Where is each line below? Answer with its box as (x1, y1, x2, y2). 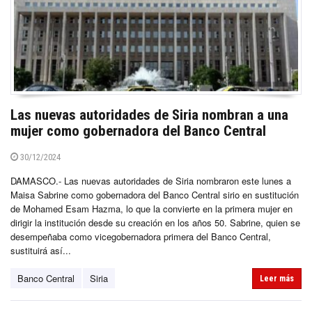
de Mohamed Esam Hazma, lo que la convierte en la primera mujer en (10, 202, 292, 216)
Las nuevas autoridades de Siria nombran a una (10, 107, 288, 124)
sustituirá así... (10, 244, 71, 258)
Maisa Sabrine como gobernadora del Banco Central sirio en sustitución (10, 188, 299, 202)
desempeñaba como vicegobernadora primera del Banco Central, (10, 230, 271, 244)
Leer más (260, 274, 294, 284)
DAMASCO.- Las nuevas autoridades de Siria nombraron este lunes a (10, 174, 291, 188)
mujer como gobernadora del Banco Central (10, 123, 266, 140)
